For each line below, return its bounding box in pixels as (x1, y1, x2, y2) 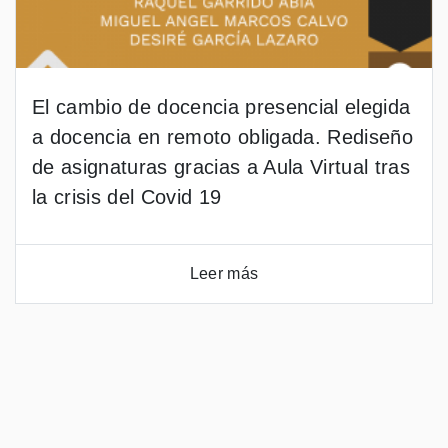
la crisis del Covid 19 (32, 186, 222, 208)
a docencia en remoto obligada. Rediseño (32, 126, 413, 148)
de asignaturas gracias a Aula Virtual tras (32, 156, 410, 178)
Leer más (189, 265, 259, 282)
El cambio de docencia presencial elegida (32, 96, 411, 118)
